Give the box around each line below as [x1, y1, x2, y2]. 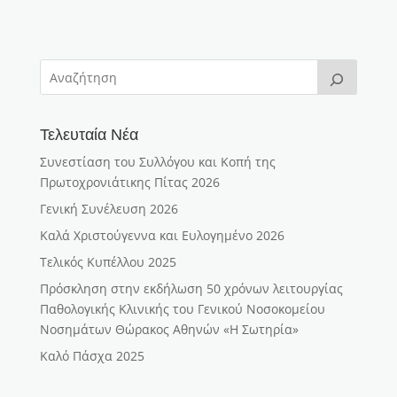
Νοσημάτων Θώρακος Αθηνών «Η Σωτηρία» [39, 320, 299, 338]
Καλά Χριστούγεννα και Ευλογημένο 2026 [39, 226, 284, 244]
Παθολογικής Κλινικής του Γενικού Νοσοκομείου [39, 300, 325, 317]
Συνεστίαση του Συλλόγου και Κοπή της [39, 152, 276, 170]
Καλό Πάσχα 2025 [39, 346, 144, 364]
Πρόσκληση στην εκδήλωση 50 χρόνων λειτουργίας [39, 279, 343, 297]
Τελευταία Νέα [39, 125, 138, 144]
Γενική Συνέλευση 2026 [39, 199, 178, 217]
